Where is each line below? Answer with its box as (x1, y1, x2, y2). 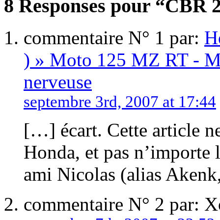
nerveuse (24, 71, 92, 93)
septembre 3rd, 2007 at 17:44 (24, 93, 216, 111)
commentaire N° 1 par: (24, 27, 204, 49)
